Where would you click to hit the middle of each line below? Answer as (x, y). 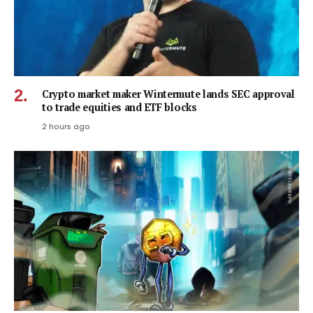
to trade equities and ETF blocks (119, 107)
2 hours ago (66, 126)
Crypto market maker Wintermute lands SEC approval (168, 94)
